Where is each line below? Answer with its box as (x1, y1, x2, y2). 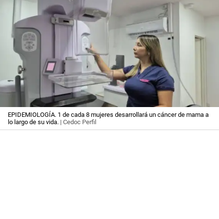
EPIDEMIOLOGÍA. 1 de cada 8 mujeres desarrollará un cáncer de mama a (8, 110, 209, 118)
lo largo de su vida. (8, 118, 59, 126)
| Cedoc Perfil (59, 118, 96, 126)
